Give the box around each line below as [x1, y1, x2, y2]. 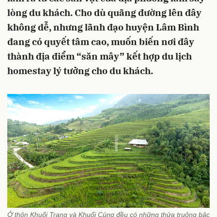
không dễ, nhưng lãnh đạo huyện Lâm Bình [7, 21, 199, 33]
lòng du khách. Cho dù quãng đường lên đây [7, 7, 201, 18]
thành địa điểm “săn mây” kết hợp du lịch [7, 50, 192, 62]
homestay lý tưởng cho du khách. [7, 65, 153, 77]
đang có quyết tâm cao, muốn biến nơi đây [7, 36, 194, 47]
